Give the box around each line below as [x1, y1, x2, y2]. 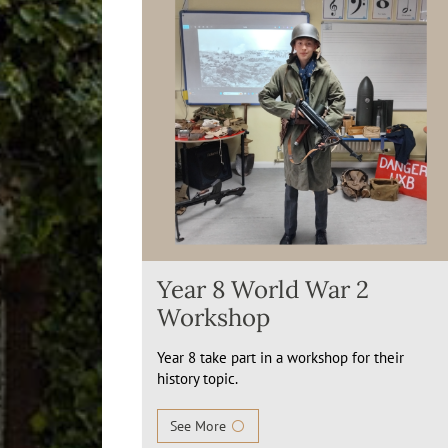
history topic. [157, 369, 238, 388]
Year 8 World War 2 [157, 274, 369, 305]
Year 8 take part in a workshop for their [157, 348, 404, 367]
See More [170, 417, 230, 435]
